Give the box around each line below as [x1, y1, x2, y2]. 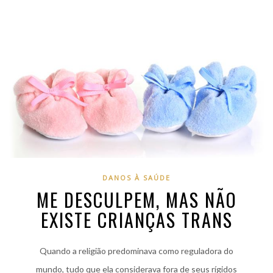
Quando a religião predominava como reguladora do [40, 246, 233, 257]
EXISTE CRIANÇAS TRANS [40, 206, 233, 234]
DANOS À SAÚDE [102, 173, 171, 183]
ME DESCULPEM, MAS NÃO [36, 186, 237, 214]
